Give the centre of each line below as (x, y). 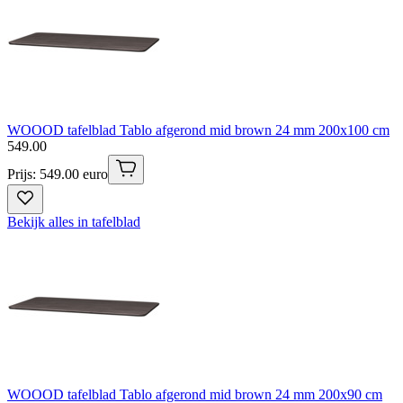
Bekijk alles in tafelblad (74, 221)
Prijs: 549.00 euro (58, 174)
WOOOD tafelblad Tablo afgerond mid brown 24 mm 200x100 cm (198, 130)
